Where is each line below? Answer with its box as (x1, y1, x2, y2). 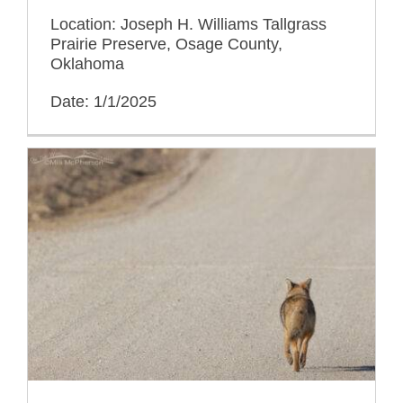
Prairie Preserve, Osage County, (50, 34, 282, 53)
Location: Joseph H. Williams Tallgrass (50, 14, 327, 33)
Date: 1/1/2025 (50, 92, 157, 111)
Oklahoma (50, 54, 124, 73)
